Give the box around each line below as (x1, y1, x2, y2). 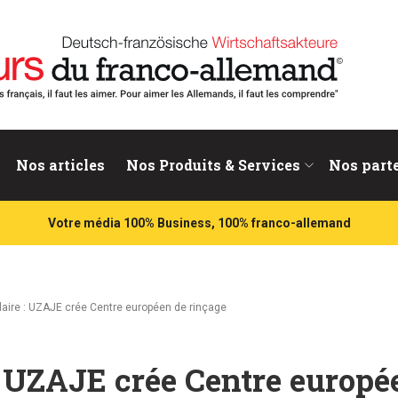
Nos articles (16, 155, 105, 174)
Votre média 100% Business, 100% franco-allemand (47, 216, 351, 230)
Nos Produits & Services (126, 155, 300, 174)
